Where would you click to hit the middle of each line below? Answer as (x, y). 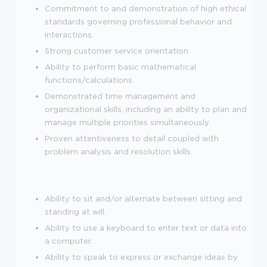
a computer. (69, 241)
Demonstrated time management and (120, 96)
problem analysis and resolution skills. (119, 152)
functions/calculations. (89, 80)
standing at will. (75, 212)
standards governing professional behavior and (138, 22)
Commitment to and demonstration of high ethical (145, 9)
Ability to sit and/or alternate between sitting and (143, 199)
